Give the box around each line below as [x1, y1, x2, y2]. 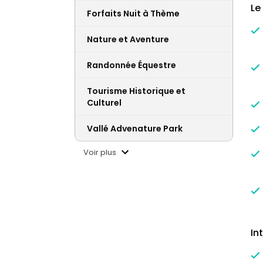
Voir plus [83, 146, 118, 158]
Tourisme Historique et [87, 85, 186, 97]
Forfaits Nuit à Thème [87, 8, 180, 20]
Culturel [87, 97, 122, 109]
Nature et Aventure [87, 33, 169, 46]
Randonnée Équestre [87, 59, 176, 72]
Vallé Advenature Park [87, 123, 183, 135]
